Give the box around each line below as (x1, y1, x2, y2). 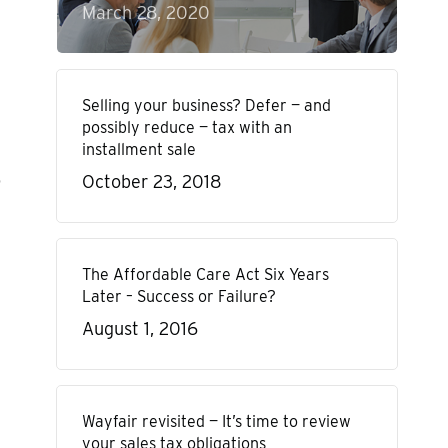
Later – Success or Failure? (81, 287, 276, 306)
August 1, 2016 (81, 318, 198, 339)
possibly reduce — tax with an (81, 118, 292, 137)
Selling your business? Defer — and (81, 96, 331, 115)
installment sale (81, 140, 196, 159)
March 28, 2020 (81, 2, 210, 23)
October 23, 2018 (81, 171, 221, 192)
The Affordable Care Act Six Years (81, 265, 329, 284)
